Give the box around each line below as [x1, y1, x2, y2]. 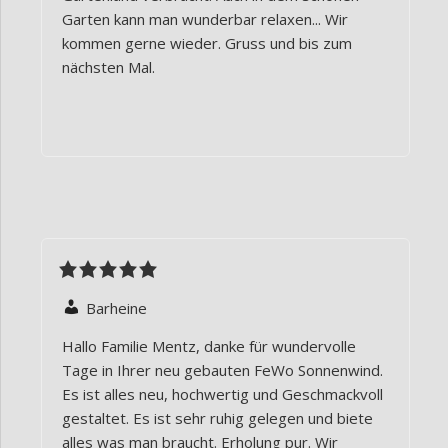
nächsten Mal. [62, 57, 155, 78]
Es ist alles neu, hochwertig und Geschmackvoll [62, 384, 383, 405]
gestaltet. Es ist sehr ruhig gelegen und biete [62, 408, 373, 429]
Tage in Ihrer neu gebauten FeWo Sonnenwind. [62, 360, 383, 381]
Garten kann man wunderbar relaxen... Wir [62, 9, 348, 30]
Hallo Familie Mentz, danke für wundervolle [62, 336, 356, 357]
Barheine [86, 298, 147, 319]
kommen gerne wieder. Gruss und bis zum [62, 33, 352, 54]
